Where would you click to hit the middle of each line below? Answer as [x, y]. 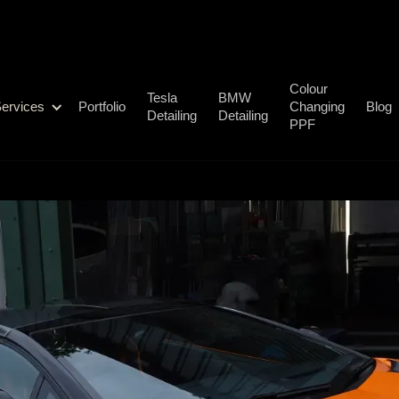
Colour [309, 89]
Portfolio [102, 106]
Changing [318, 106]
